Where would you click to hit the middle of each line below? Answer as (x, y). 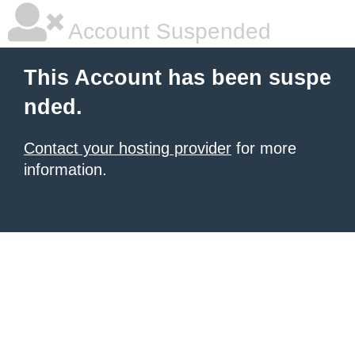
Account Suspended (167, 31)
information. (65, 170)
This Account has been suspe (177, 78)
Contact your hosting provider (128, 148)
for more (264, 148)
